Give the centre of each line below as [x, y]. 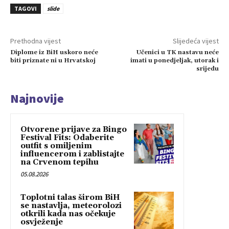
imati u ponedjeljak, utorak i [174, 61]
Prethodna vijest [36, 41]
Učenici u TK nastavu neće [177, 53]
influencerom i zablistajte [72, 154]
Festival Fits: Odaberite [67, 138]
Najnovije [37, 99]
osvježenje [42, 222]
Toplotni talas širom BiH [70, 198]
